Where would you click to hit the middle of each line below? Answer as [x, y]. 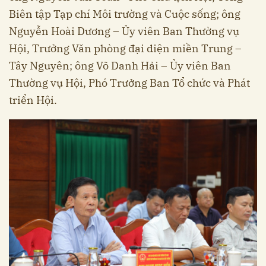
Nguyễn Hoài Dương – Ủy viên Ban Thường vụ [124, 31]
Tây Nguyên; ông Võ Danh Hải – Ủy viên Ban [120, 66]
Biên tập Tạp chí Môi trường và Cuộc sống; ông [125, 14]
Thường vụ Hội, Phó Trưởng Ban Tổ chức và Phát [129, 83]
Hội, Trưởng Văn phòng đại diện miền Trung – [125, 49]
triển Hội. [33, 100]
